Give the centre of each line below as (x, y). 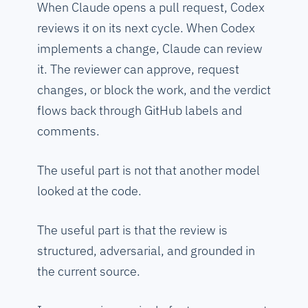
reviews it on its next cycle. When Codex (146, 28)
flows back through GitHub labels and (140, 111)
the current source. (89, 272)
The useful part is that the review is (132, 230)
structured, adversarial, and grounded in (146, 251)
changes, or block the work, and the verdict (154, 90)
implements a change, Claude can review (150, 49)
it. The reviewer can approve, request (138, 69)
